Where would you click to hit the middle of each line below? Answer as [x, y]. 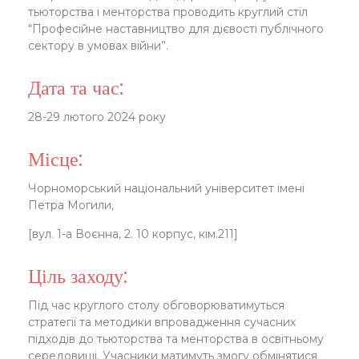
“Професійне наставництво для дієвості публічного [176, 29]
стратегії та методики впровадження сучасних [162, 322]
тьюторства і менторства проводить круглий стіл [168, 12]
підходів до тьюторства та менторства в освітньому [176, 339]
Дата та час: [76, 88]
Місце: [55, 159]
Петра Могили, [71, 205]
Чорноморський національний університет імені [166, 188]
